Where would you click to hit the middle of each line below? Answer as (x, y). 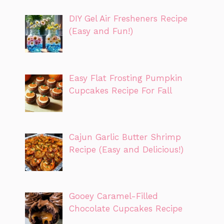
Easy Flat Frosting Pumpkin (125, 78)
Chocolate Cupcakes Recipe (125, 209)
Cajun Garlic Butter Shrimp (125, 137)
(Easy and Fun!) (101, 31)
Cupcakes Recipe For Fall (120, 90)
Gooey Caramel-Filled (113, 196)
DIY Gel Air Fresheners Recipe (128, 19)
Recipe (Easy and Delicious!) (126, 149)
